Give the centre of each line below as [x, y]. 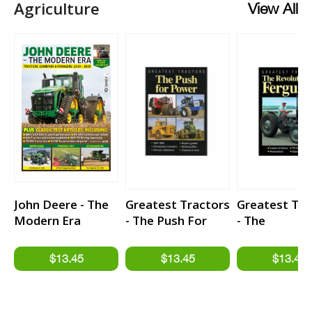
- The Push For [166, 220]
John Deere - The [61, 204]
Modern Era [47, 220]
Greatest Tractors [178, 204]
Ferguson [264, 252]
